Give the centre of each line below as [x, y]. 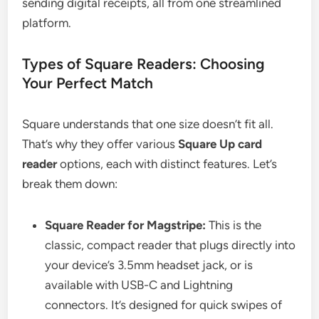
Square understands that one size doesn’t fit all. [148, 124]
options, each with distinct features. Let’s [167, 164]
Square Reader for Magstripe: [126, 225]
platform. [47, 23]
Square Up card [220, 144]
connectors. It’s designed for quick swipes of [164, 305]
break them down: [70, 184]
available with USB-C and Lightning [139, 285]
